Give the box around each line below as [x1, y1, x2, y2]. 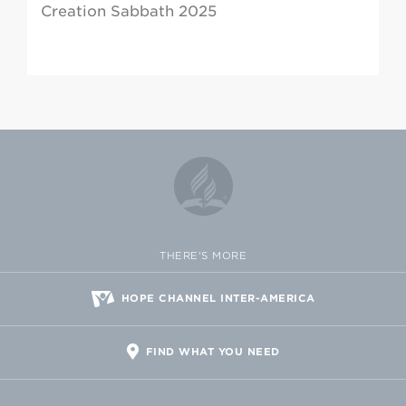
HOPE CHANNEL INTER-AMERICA [121, 292, 315, 305]
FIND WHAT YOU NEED [145, 345, 280, 359]
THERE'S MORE [159, 249, 246, 263]
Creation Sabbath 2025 [41, 3, 217, 21]
